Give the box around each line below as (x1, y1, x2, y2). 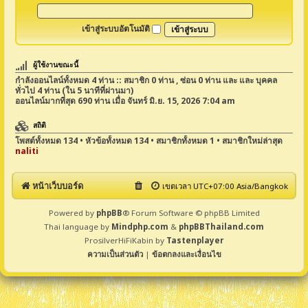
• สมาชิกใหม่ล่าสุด (214, 135, 283, 147)
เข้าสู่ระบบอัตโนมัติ (82, 23, 152, 35)
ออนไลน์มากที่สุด (15, 95, 78, 107)
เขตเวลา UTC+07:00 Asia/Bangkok (162, 181, 288, 192)
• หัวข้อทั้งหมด (78, 135, 134, 147)
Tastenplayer (166, 235, 223, 246)
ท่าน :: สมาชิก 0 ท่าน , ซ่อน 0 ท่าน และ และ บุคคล (96, 74, 277, 87)
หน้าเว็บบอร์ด (32, 179, 83, 192)
